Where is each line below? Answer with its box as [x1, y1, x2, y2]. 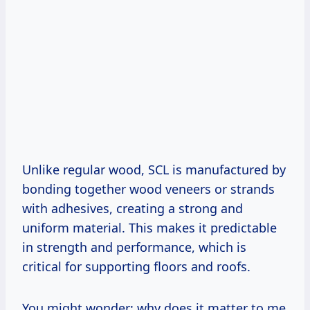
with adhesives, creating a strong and [22, 200, 243, 217]
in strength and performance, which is [22, 239, 246, 256]
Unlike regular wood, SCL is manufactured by [22, 161, 286, 179]
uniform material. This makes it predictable [22, 219, 277, 237]
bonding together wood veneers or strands [22, 181, 275, 198]
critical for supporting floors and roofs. [22, 258, 250, 275]
